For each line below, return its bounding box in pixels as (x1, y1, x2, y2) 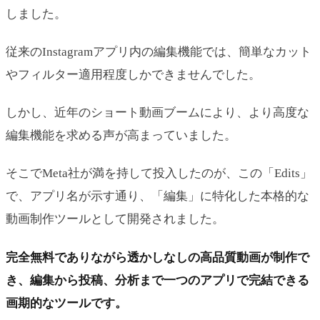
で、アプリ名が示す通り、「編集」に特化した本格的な (6, 189, 309, 204)
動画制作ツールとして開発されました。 (6, 212, 224, 226)
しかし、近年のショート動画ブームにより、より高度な (6, 106, 309, 120)
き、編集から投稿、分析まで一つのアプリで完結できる (6, 273, 309, 287)
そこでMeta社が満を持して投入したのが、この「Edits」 (6, 166, 312, 181)
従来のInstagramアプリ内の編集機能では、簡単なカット (6, 44, 311, 59)
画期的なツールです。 (6, 296, 127, 310)
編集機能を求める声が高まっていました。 (6, 129, 236, 143)
